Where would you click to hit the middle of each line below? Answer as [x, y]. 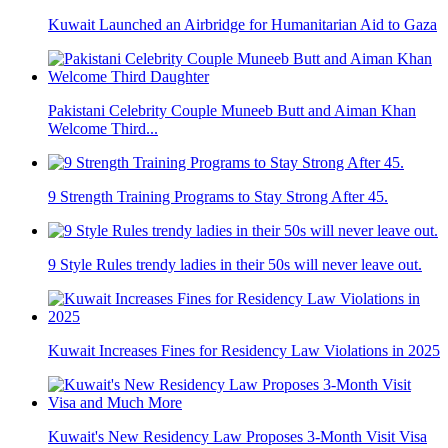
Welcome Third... [103, 129]
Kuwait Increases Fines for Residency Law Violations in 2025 [244, 351]
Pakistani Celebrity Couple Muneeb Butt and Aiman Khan [232, 111]
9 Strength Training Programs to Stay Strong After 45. [218, 197]
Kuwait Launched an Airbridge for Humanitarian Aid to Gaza [242, 25]
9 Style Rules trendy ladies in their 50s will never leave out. [235, 265]
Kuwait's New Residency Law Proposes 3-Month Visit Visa [237, 437]
